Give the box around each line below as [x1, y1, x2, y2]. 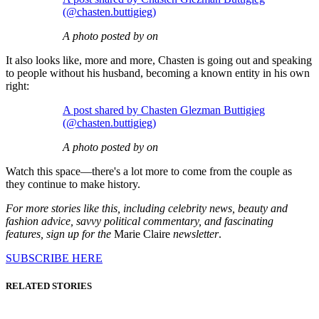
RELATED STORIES [6, 281, 92, 292]
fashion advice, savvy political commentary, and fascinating [6, 215, 273, 228]
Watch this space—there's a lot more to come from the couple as [6, 165, 292, 178]
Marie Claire [111, 228, 173, 241]
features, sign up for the [6, 228, 111, 241]
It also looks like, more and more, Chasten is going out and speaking [6, 54, 312, 67]
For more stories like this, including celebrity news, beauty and [6, 202, 288, 215]
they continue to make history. [6, 178, 140, 191]
